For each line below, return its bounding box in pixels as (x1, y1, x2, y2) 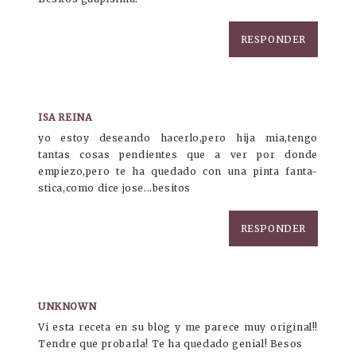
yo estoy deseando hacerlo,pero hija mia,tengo (38, 132, 318, 145)
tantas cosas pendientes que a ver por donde (38, 149, 318, 161)
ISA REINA (38, 111, 92, 124)
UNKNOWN (38, 300, 97, 313)
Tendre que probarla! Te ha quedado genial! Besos (38, 338, 303, 350)
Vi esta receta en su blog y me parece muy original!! (38, 321, 318, 334)
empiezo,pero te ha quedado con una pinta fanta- (38, 165, 318, 178)
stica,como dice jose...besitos (38, 182, 191, 195)
